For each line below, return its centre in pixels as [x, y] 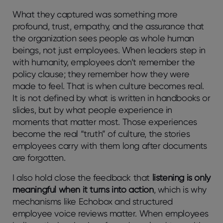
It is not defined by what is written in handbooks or [111, 98]
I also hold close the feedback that [82, 177]
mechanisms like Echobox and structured [93, 201]
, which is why [180, 189]
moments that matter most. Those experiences [105, 121]
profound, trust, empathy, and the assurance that [108, 26]
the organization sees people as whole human [103, 38]
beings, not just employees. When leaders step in [109, 50]
